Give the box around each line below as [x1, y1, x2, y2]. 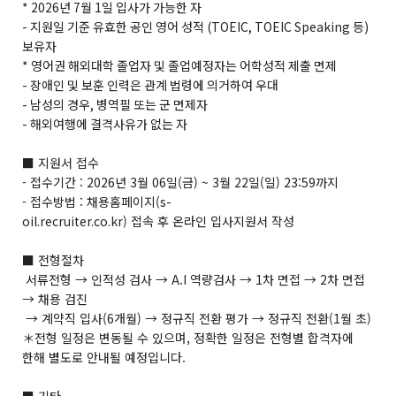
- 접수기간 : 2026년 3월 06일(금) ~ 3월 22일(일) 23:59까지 [22, 173, 339, 191]
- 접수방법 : [22, 193, 87, 210]
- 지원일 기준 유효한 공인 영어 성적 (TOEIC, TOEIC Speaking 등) [22, 18, 369, 35]
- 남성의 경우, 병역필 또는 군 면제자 [22, 95, 208, 113]
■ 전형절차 [22, 251, 84, 269]
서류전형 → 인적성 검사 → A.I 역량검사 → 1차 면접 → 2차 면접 [22, 270, 365, 288]
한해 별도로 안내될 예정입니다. [22, 348, 186, 366]
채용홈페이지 [87, 193, 156, 210]
